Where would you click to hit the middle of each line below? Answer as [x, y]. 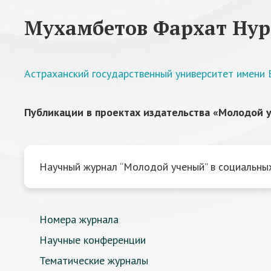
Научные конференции [93, 240]
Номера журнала [79, 219]
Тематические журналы [94, 260]
